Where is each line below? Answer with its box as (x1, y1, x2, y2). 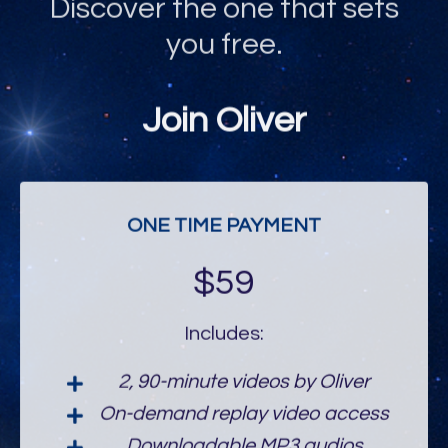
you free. (165, 12, 283, 44)
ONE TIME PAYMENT (127, 199, 321, 220)
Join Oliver (142, 96, 306, 135)
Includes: (184, 307, 264, 328)
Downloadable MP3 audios (125, 419, 363, 440)
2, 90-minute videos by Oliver (118, 355, 370, 376)
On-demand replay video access (99, 387, 389, 408)
